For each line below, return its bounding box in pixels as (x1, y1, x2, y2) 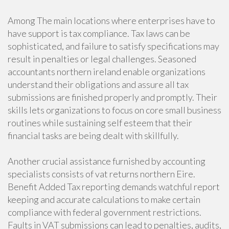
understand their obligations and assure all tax (8, 79, 189, 90)
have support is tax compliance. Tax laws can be (8, 28, 190, 39)
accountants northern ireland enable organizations (8, 66, 205, 77)
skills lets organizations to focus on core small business (8, 104, 221, 116)
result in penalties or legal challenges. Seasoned (8, 53, 196, 64)
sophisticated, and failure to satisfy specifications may (8, 40, 219, 52)
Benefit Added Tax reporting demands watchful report (8, 181, 220, 192)
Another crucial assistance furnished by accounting (8, 155, 205, 167)
